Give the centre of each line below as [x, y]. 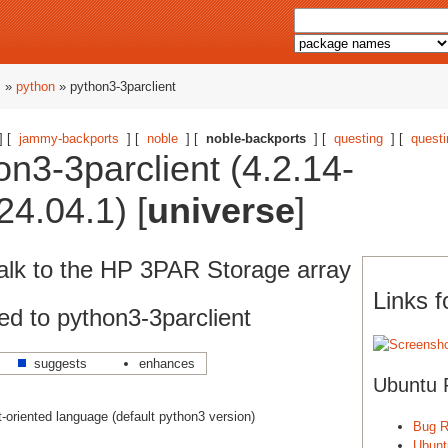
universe [221, 210]
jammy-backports [69, 138]
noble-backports [256, 138]
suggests [60, 363]
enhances [167, 363]
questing [358, 138]
